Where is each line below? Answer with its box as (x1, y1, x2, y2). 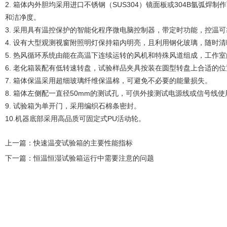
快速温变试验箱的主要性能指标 (33, 139, 133, 147)
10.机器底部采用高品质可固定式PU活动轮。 (5, 115, 145, 123)
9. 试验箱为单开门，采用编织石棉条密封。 (5, 102, 141, 110)
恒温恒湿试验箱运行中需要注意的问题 (33, 154, 154, 162)
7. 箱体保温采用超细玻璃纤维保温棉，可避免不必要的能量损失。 (5, 77, 212, 85)
